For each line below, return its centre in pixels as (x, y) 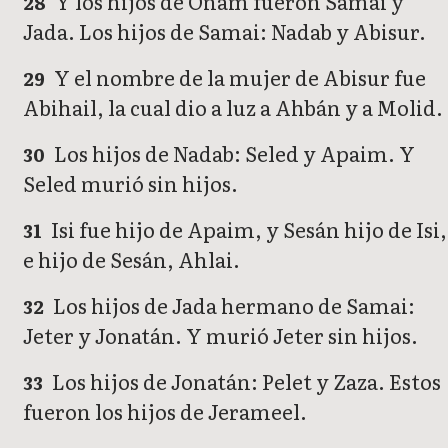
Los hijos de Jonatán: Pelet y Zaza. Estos (245, 380)
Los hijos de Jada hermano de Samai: (232, 304)
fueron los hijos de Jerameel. (165, 410)
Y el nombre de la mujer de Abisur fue (238, 76)
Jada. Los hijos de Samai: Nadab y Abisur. (224, 30)
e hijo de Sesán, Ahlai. (131, 258)
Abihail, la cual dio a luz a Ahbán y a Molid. (233, 106)
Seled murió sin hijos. (130, 182)
